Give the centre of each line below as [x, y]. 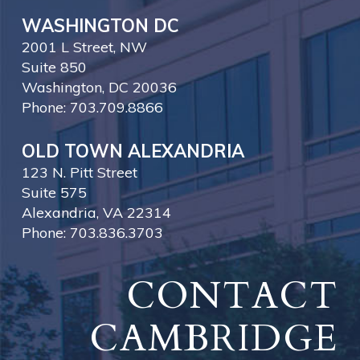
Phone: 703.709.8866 [92, 108]
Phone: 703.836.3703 [92, 233]
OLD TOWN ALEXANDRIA [133, 151]
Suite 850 [54, 67]
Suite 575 [54, 193]
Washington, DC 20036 [99, 88]
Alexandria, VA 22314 [96, 213]
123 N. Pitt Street [79, 173]
